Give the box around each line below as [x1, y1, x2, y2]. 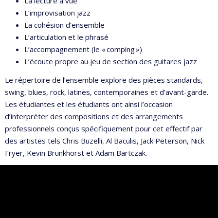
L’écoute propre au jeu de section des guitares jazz [24, 56, 197, 66]
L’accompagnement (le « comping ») [24, 44, 142, 54]
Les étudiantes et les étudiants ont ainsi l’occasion [5, 99, 173, 109]
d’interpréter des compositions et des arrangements [5, 111, 183, 121]
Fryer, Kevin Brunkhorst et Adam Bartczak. [5, 147, 147, 158]
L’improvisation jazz [24, 8, 91, 18]
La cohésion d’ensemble [24, 20, 105, 30]
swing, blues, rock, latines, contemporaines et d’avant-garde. [5, 87, 208, 97]
